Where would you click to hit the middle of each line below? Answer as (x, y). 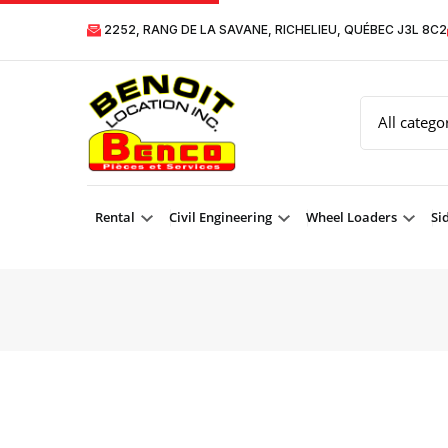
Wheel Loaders (353, 217)
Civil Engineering (222, 217)
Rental (116, 217)
